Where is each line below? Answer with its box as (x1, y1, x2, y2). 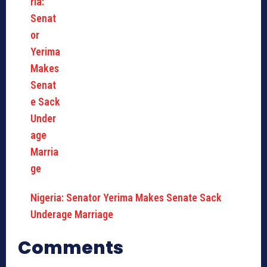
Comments (18, 235, 123, 261)
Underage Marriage (30, 208, 113, 221)
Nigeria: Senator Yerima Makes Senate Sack (30, 191, 222, 204)
